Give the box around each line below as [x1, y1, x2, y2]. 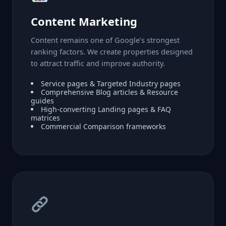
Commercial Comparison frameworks [41, 121, 166, 131]
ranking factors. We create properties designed [31, 46, 193, 56]
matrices [31, 112, 60, 123]
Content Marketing [31, 13, 137, 29]
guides [31, 95, 54, 105]
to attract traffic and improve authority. [31, 58, 165, 68]
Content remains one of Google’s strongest [31, 34, 180, 45]
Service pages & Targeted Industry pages [41, 78, 181, 88]
